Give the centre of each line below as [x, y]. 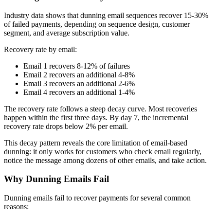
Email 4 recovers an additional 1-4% [79, 92]
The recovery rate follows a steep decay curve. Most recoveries [100, 109]
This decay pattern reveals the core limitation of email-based [96, 143]
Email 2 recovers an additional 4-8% [79, 74]
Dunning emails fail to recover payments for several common [97, 198]
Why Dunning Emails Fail [56, 179]
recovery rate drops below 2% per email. [66, 126]
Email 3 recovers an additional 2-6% [79, 83]
